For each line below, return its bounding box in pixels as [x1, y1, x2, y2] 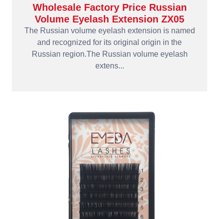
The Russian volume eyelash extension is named [24, 26, 195, 35]
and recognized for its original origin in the [37, 38, 182, 46]
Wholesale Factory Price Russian [32, 2, 187, 13]
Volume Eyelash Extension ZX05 [35, 14, 184, 24]
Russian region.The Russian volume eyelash [31, 50, 188, 58]
